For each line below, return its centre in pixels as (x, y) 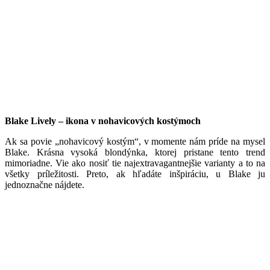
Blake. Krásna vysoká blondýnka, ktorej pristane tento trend (135, 152)
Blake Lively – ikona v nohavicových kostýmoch (103, 121)
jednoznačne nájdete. (45, 184)
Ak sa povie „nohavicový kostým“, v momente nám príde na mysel (135, 141)
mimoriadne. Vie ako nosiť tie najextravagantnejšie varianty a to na (135, 163)
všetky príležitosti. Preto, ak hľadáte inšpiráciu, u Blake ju (135, 174)
